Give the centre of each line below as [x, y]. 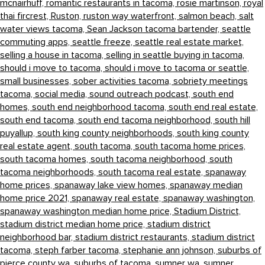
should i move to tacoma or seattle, [177, 68]
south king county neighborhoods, [107, 133]
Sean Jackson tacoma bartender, [154, 29]
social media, [62, 94]
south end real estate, [213, 107]
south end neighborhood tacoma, [100, 107]
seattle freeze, [104, 42]
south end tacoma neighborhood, [146, 120]
